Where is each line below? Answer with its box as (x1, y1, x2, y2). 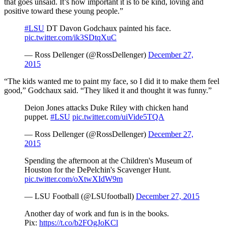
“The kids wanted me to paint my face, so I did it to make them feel (4, 76, 219, 85)
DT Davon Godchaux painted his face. (44, 23, 171, 33)
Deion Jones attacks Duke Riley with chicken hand (24, 103, 188, 112)
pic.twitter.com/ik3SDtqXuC (24, 33, 117, 42)
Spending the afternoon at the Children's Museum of (24, 156, 192, 165)
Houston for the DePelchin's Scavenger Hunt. (24, 165, 171, 174)
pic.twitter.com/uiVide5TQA (72, 112, 164, 121)
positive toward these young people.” (4, 6, 123, 15)
